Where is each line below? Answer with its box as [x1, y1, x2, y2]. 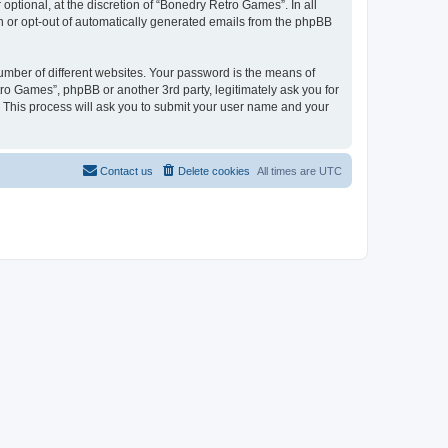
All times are [257, 164, 319, 177]
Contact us [100, 164, 153, 177]
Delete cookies [178, 164, 250, 177]
